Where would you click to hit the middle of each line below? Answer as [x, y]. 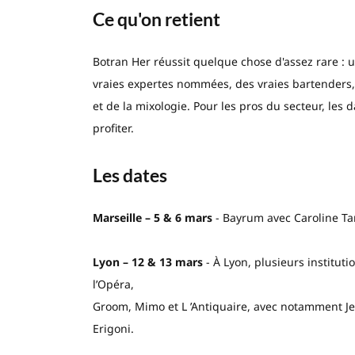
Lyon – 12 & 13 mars [147, 261]
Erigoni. [113, 328]
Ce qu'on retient [156, 19]
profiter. [113, 128]
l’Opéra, [113, 284]
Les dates [130, 175]
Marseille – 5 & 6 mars [152, 217]
